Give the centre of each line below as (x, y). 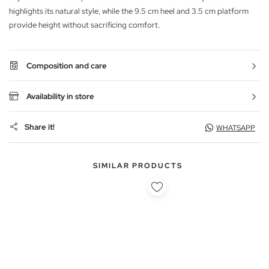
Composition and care (67, 65)
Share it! (40, 127)
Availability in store (60, 96)
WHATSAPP (236, 128)
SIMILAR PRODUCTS (138, 165)
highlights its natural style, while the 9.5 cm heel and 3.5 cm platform (129, 11)
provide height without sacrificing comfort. (84, 25)
